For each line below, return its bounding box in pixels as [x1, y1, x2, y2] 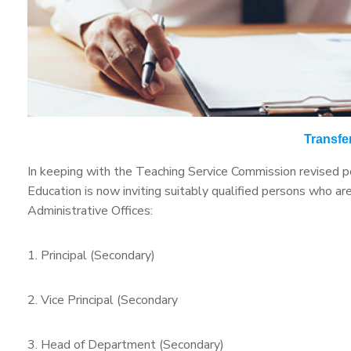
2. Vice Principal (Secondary [27, 291, 178, 309]
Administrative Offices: [27, 202, 153, 220]
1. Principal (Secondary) [27, 247, 155, 265]
